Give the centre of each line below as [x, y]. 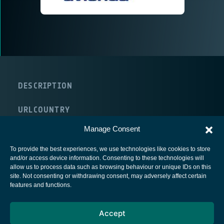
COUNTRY [52, 109]
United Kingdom [62, 121]
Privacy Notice [112, 197]
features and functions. [41, 185]
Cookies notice [112, 213]
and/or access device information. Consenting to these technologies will [107, 158]
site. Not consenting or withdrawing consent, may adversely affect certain [108, 176]
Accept [112, 213]
